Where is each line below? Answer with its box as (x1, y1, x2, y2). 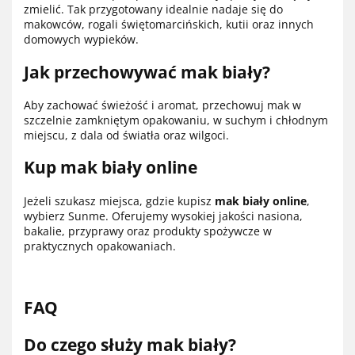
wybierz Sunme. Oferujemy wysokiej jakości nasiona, (24, 208, 303, 223)
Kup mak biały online (24, 156, 197, 179)
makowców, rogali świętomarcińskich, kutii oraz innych (24, 17, 314, 32)
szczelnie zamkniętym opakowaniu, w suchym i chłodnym (24, 112, 328, 128)
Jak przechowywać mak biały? (24, 60, 270, 83)
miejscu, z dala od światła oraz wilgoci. (24, 127, 229, 143)
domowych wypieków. (24, 32, 139, 48)
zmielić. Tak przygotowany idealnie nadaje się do (24, 2, 283, 17)
